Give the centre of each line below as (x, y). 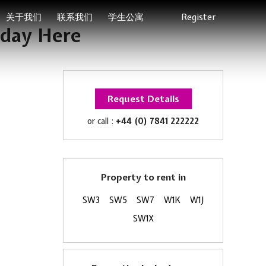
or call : (102, 121)
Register (198, 17)
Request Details (143, 99)
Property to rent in (143, 177)
